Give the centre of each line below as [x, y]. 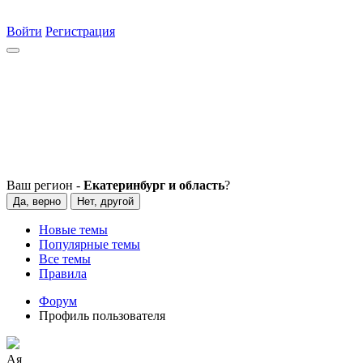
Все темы [65, 259]
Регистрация [80, 31]
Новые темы [73, 230]
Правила [63, 273]
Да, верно [37, 201]
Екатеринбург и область [154, 185]
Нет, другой [105, 201]
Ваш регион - [45, 185]
